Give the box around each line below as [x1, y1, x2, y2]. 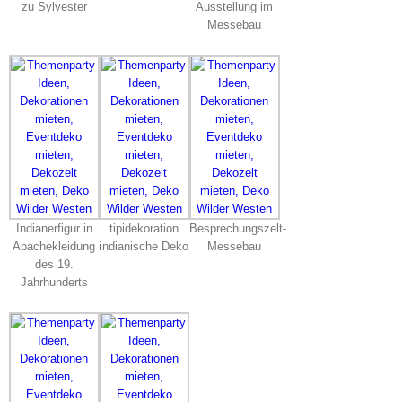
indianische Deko [100, 240, 189, 253]
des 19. [34, 258, 74, 271]
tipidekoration [109, 222, 179, 235]
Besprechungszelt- [189, 222, 287, 235]
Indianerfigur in [15, 222, 92, 235]
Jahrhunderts [20, 275, 88, 289]
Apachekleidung [13, 240, 96, 253]
